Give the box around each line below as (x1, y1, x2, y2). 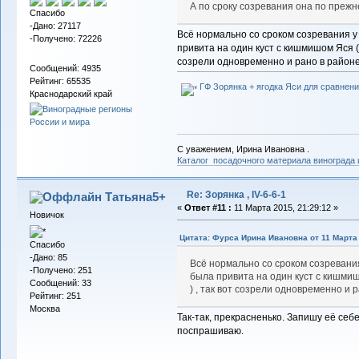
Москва (29, 304, 60, 314)
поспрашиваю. (176, 325, 244, 337)
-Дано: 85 (29, 252, 67, 263)
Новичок (29, 209, 64, 220)
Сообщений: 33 (29, 278, 91, 288)
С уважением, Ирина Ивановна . (176, 143, 312, 154)
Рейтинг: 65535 (29, 76, 91, 87)
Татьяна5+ (105, 189, 167, 204)
